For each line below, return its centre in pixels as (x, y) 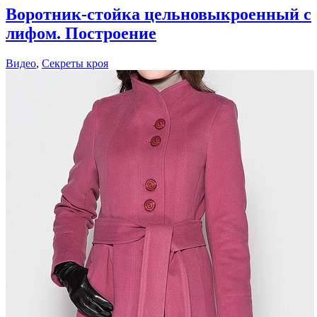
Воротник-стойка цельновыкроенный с (158, 14)
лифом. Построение (81, 33)
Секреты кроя (75, 63)
